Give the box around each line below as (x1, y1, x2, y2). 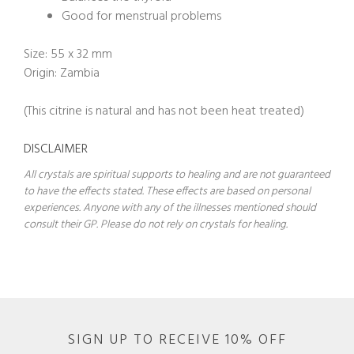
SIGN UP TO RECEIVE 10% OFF (67, 328, 287, 352)
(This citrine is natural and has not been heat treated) (24, 100, 304, 122)
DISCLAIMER (24, 138, 88, 160)
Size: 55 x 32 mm (24, 43, 112, 65)
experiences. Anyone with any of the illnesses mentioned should (24, 198, 316, 217)
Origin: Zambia (24, 62, 100, 84)
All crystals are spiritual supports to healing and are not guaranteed (24, 165, 330, 184)
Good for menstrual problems (62, 6, 221, 27)
